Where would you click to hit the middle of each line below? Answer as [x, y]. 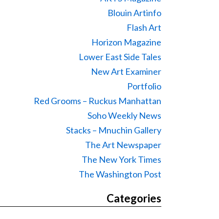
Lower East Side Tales [120, 57]
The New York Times [121, 159]
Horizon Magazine [126, 42]
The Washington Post [120, 174]
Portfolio [144, 86]
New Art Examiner [126, 71]
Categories [134, 198]
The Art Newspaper [123, 145]
